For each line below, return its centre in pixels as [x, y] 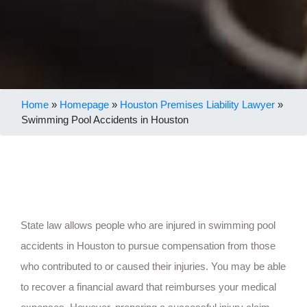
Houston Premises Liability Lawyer [197, 104]
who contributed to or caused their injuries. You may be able [153, 266]
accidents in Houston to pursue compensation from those [148, 245]
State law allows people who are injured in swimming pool [148, 225]
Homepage [84, 104]
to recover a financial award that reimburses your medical [148, 286]
